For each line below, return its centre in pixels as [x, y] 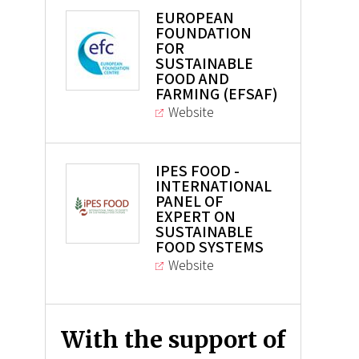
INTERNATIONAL [213, 186]
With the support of [173, 340]
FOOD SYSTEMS [209, 247]
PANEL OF [189, 202]
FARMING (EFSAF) [216, 94]
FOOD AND [192, 79]
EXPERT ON [195, 217]
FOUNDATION [203, 33]
